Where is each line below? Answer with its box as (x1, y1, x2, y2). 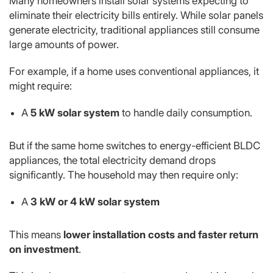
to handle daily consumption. (119, 106, 252, 119)
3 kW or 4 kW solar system (30, 195, 160, 208)
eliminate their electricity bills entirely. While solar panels (9, 9, 263, 21)
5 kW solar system (30, 106, 119, 119)
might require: (9, 79, 72, 92)
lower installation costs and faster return (63, 228, 258, 241)
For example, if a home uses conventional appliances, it (9, 65, 259, 77)
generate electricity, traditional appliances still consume (9, 23, 260, 36)
